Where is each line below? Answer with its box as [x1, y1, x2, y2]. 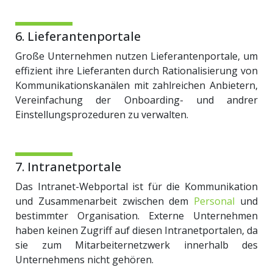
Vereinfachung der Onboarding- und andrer [15, 93, 258, 107]
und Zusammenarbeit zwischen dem [15, 194, 194, 208]
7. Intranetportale [15, 158, 121, 175]
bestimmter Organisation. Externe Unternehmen [15, 209, 258, 222]
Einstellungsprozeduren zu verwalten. [15, 108, 188, 121]
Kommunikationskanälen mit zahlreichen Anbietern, [15, 79, 258, 92]
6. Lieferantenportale [15, 28, 141, 44]
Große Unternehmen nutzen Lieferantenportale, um [15, 49, 258, 63]
